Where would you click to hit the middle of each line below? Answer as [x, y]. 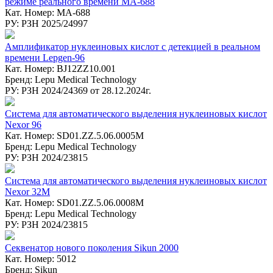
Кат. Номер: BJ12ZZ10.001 [60, 68]
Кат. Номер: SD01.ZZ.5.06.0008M [74, 202]
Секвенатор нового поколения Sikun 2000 [92, 247]
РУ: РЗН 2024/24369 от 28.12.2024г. [78, 90]
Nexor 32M [27, 191]
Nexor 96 [23, 124]
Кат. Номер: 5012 [41, 258]
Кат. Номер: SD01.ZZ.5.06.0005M [74, 135]
